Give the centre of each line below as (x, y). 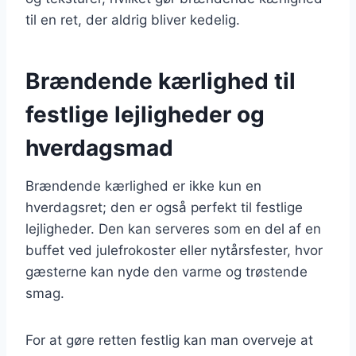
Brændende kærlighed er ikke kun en (143, 186)
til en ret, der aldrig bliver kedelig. (133, 19)
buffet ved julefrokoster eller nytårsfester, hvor (174, 250)
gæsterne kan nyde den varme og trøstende (166, 271)
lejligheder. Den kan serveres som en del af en (173, 228)
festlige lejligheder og (145, 114)
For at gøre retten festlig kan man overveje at (169, 340)
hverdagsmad (99, 147)
